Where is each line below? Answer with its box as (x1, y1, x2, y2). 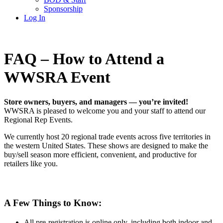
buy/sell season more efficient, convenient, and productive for (4, 150, 197, 159)
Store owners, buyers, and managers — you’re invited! (4, 97, 188, 106)
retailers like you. (4, 159, 58, 168)
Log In (24, 13, 45, 22)
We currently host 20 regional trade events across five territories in (4, 132, 211, 141)
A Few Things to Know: (4, 198, 102, 209)
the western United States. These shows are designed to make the (4, 141, 208, 150)
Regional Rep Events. (4, 115, 73, 124)
